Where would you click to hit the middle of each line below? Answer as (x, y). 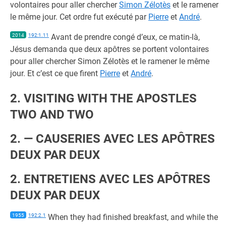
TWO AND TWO (52, 115)
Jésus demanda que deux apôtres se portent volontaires (109, 49)
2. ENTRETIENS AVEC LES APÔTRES (110, 179)
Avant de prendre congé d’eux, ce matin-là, (124, 37)
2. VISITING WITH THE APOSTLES (103, 98)
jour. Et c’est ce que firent (55, 73)
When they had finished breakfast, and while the (132, 217)
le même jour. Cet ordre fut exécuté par (79, 17)
